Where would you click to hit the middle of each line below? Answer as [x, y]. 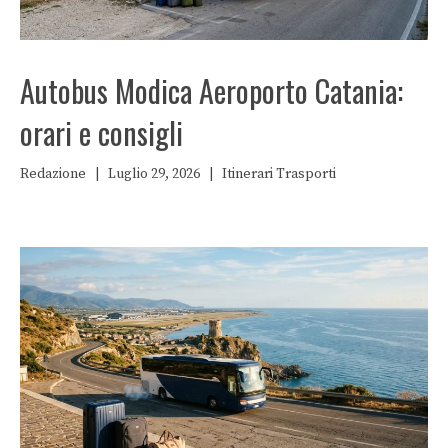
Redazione [53, 174]
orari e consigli [101, 133]
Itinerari [247, 174]
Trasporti [306, 174]
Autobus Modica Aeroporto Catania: [211, 91]
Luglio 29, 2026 [154, 174]
